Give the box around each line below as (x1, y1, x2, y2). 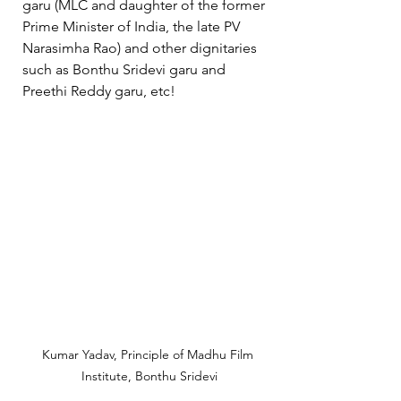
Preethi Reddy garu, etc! (22, 82, 183, 100)
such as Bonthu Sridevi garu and (22, 61, 229, 79)
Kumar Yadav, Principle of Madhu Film (42, 346, 257, 363)
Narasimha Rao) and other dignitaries (22, 39, 260, 57)
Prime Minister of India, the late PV (22, 18, 243, 36)
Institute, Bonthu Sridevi (81, 367, 218, 384)
